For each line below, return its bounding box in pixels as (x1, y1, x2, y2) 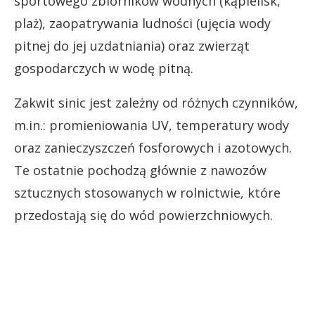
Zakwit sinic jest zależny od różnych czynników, (14, 94, 298, 111)
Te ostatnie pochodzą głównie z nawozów (14, 161, 266, 179)
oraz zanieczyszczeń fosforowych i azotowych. (14, 139, 292, 156)
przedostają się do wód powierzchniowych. (14, 206, 273, 224)
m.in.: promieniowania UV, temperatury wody (14, 116, 289, 134)
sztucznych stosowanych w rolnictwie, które (14, 184, 281, 201)
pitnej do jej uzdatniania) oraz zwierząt (14, 37, 250, 54)
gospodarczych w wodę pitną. (14, 59, 193, 77)
